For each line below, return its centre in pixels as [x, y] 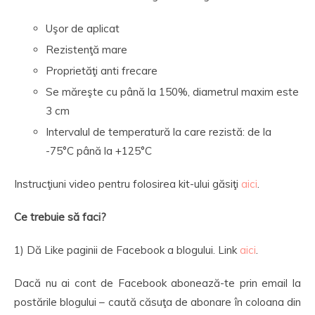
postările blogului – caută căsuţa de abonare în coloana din [157, 302]
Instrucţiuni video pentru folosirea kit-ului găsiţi [128, 184]
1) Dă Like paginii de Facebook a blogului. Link [127, 250]
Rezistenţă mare [86, 50]
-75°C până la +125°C [99, 151]
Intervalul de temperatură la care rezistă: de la [159, 132]
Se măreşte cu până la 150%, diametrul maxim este [172, 92]
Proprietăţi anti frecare [102, 71]
